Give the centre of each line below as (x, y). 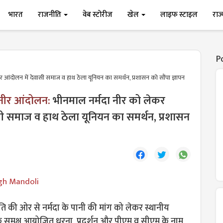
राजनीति (51, 15)
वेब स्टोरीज (98, 15)
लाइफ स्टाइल (179, 15)
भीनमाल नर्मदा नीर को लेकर (109, 101)
